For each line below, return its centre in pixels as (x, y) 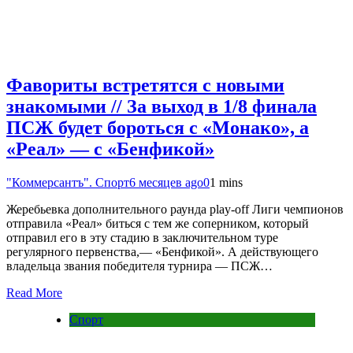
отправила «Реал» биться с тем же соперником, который (158, 223)
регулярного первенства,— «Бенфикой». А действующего (162, 251)
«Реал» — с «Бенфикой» (110, 149)
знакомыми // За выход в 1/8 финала (162, 106)
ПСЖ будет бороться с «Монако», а (158, 127)
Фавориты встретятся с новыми (145, 85)
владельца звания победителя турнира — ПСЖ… (139, 266)
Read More (34, 292)
